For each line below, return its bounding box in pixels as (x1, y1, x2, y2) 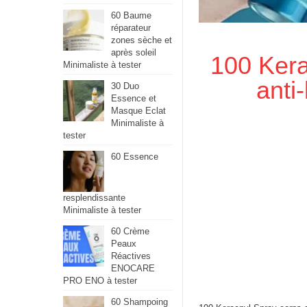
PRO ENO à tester (63, 275, 137, 286)
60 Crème (111, 226, 149, 236)
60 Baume (111, 10, 151, 21)
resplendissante (63, 193, 125, 203)
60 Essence (111, 151, 158, 162)
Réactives (111, 251, 151, 261)
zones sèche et (111, 35, 172, 45)
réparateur (111, 23, 151, 33)
